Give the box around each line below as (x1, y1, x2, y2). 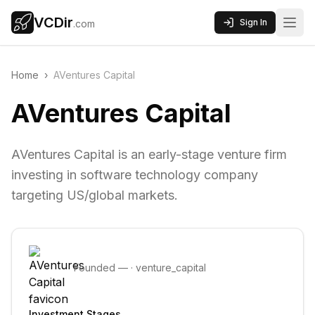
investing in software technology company (11, 167, 258, 182)
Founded (74, 262, 118, 274)
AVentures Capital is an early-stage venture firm (11, 147, 287, 162)
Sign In (240, 17, 267, 27)
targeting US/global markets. (11, 188, 178, 202)
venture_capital (136, 262, 206, 274)
